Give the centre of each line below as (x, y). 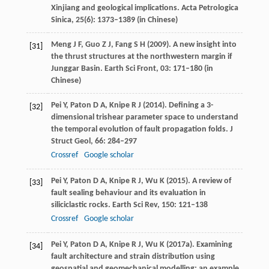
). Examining (211, 245)
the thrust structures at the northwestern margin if (141, 57)
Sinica (61, 20)
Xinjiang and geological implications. (116, 8)
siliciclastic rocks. (80, 205)
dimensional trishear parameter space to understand (144, 118)
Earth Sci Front (130, 69)
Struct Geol (71, 142)
